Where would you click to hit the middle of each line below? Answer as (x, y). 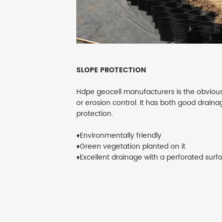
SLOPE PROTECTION (111, 70)
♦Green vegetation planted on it (131, 147)
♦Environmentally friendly (119, 136)
